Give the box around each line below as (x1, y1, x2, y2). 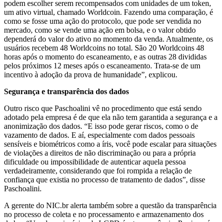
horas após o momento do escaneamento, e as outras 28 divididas (4, 52, 207, 61)
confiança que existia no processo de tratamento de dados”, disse (4, 175, 205, 184)
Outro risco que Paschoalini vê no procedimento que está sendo (4, 104, 202, 112)
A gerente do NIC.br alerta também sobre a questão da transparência (4, 201, 217, 210)
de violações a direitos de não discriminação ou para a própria (4, 148, 196, 157)
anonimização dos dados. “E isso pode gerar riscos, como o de (4, 121, 198, 130)
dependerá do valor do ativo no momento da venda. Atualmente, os (4, 34, 213, 43)
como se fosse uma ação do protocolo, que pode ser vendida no (4, 16, 201, 25)
